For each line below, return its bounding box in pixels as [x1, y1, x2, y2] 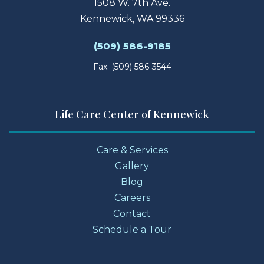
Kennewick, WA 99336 [80, 12, 184, 24]
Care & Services [96, 144, 168, 156]
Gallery [115, 160, 149, 171]
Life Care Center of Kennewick [55, 107, 209, 121]
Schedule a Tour [93, 223, 171, 235]
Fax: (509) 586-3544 [93, 61, 171, 72]
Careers [114, 192, 150, 203]
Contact [113, 207, 151, 219]
